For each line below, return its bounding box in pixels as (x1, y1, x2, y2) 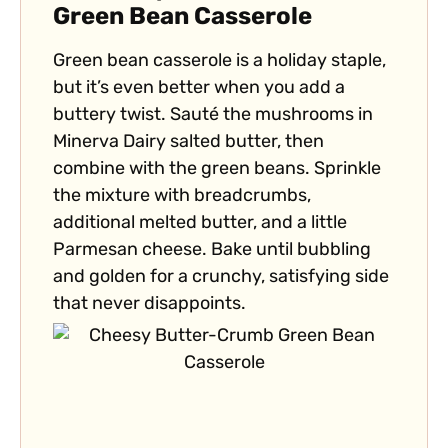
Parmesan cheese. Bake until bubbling (53, 241, 371, 261)
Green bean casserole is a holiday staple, (53, 52, 386, 72)
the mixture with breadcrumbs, (53, 187, 311, 207)
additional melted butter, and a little (53, 214, 347, 234)
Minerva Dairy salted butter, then (53, 133, 324, 153)
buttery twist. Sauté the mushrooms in (53, 106, 373, 126)
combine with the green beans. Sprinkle (53, 160, 381, 180)
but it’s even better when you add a (53, 79, 345, 99)
